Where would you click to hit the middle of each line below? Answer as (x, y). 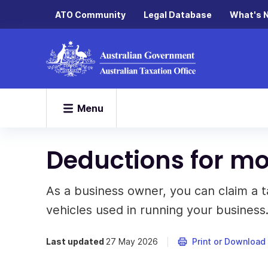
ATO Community (90, 14)
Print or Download (229, 241)
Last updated (76, 241)
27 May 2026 (132, 241)
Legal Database (178, 14)
